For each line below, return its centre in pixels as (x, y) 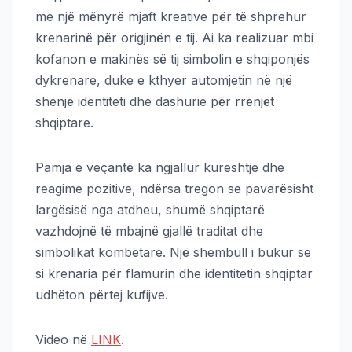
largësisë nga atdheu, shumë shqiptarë (150, 210)
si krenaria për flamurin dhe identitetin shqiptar (174, 274)
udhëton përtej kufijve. (102, 295)
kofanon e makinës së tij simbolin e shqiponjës (172, 59)
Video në (63, 340)
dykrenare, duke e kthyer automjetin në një (164, 81)
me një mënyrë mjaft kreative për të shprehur (171, 17)
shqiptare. (64, 123)
